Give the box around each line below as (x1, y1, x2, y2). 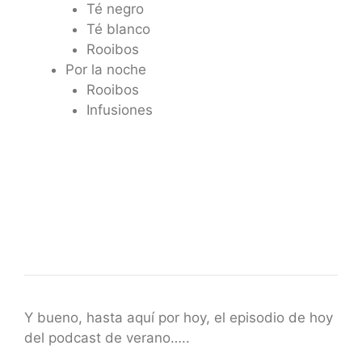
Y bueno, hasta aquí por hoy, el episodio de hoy (24, 309, 333, 326)
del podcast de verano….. (24, 330, 190, 347)
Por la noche (65, 61, 146, 78)
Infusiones (86, 101, 153, 118)
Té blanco (86, 20, 150, 37)
